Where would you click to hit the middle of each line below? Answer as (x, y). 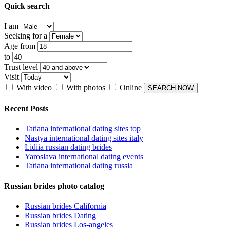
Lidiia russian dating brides (68, 147)
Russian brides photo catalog (54, 186)
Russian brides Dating (60, 215)
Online (131, 87)
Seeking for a (26, 35)
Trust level (21, 67)
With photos (86, 87)
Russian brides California (65, 206)
